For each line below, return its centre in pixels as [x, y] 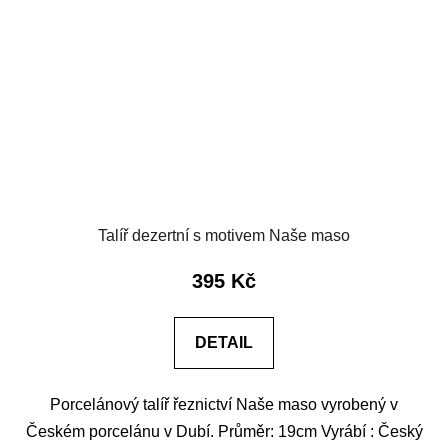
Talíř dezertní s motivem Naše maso [224, 236]
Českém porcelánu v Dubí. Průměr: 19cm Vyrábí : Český [224, 432]
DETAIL [224, 343]
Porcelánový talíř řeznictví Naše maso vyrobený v [224, 405]
